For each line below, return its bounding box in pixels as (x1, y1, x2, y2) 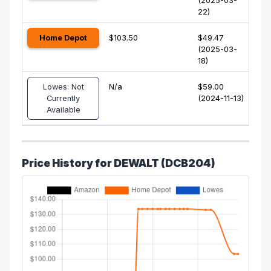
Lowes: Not (42, 82, 84, 91)
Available (46, 105, 80, 114)
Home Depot (39, 33, 87, 42)
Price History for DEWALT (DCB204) (22, 157, 215, 169)
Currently (47, 94, 80, 103)
